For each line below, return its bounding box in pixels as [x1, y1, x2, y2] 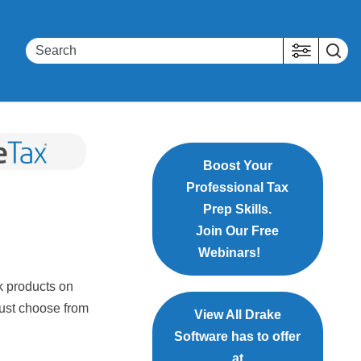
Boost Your [202, 159, 272, 173]
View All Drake [193, 308, 281, 322]
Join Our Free [196, 224, 280, 239]
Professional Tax [186, 180, 289, 195]
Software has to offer [174, 330, 301, 344]
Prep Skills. [203, 202, 272, 217]
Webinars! [197, 246, 260, 260]
